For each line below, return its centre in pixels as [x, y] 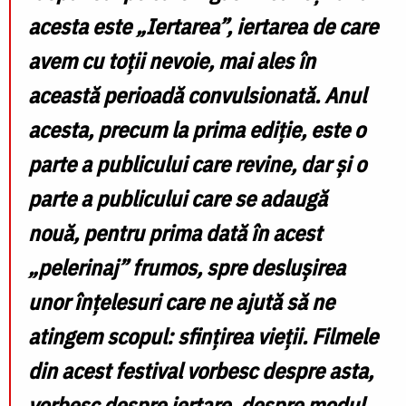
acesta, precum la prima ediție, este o [197, 129]
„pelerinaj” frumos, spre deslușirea [187, 267]
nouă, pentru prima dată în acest [175, 232]
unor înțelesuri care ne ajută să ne [181, 301]
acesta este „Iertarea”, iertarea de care [203, 26]
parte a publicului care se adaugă [178, 198]
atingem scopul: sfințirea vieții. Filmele [203, 336]
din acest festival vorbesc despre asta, [201, 370]
